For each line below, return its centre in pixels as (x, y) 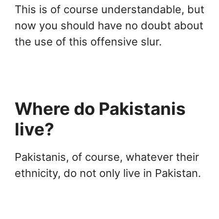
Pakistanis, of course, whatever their (107, 157)
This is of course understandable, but (109, 9)
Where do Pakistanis (100, 108)
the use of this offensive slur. (88, 41)
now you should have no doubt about (109, 25)
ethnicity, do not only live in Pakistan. (108, 173)
